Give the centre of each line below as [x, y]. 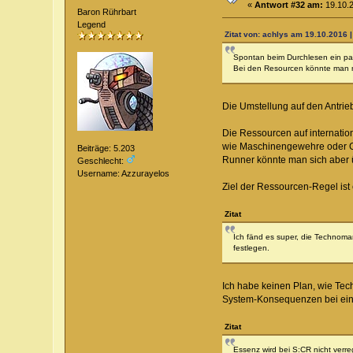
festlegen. [251, 248]
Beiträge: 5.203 [106, 149]
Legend [92, 25]
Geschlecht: [102, 161]
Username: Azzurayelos [124, 174]
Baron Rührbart [107, 12]
